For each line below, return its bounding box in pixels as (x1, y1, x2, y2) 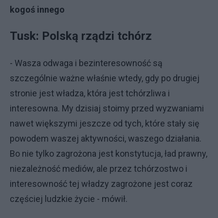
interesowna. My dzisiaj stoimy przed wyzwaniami (10, 103, 204, 113)
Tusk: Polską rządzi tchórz (10, 29, 155, 43)
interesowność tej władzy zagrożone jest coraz (10, 179, 193, 189)
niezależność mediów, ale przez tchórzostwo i (10, 163, 187, 174)
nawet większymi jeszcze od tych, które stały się (10, 118, 200, 128)
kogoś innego (10, 4, 65, 15)
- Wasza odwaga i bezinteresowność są (10, 58, 163, 68)
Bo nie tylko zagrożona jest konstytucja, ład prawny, (10, 148, 207, 159)
